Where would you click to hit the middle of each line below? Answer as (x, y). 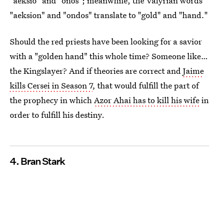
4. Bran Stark (37, 161)
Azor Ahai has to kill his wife (147, 100)
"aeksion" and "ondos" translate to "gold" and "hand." (109, 15)
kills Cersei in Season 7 (51, 85)
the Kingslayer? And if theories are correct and (96, 70)
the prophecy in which (52, 100)
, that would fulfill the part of (146, 85)
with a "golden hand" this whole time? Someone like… (109, 56)
